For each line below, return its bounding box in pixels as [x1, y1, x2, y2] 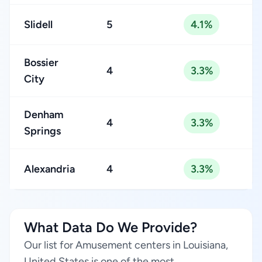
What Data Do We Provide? [24, 219, 197, 236]
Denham [24, 108, 64, 121]
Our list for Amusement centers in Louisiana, [24, 239, 228, 251]
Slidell [24, 18, 53, 31]
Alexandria [24, 163, 75, 175]
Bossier [24, 56, 58, 69]
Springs [24, 125, 61, 137]
